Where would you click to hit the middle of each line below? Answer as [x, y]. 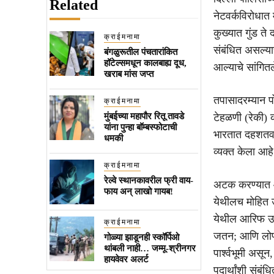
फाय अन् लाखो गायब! [138, 191]
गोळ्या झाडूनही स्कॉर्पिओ [141, 237]
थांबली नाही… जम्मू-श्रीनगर [150, 248]
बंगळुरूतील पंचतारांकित [140, 52]
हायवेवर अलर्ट [126, 259]
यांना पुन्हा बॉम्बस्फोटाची [140, 127]
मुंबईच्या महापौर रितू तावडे [144, 116]
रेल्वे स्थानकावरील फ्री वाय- [148, 180]
